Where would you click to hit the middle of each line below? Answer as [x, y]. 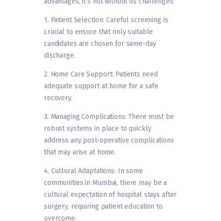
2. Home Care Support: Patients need [101, 74]
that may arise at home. [80, 152]
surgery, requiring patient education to [103, 207]
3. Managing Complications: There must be [109, 117]
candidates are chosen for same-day [100, 44]
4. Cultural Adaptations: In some [93, 171]
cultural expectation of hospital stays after [110, 195]
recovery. [58, 98]
